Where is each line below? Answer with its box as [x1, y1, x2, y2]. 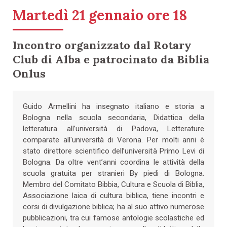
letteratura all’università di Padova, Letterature [23, 124, 204, 133]
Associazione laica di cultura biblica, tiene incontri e [23, 191, 204, 200]
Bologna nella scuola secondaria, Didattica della [23, 112, 204, 122]
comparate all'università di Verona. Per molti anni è [23, 135, 204, 144]
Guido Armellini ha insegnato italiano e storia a [23, 101, 204, 111]
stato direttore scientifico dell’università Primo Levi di [23, 146, 204, 156]
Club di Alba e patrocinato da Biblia [13, 52, 209, 66]
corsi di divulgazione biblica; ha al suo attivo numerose [23, 202, 204, 211]
